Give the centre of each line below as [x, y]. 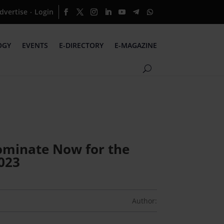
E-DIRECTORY [81, 45]
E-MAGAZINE [135, 45]
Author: [144, 201]
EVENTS [35, 45]
